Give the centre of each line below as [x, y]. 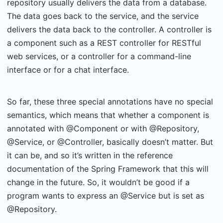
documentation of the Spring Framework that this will [108, 168]
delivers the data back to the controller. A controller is [109, 29]
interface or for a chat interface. [68, 69]
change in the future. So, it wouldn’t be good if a [98, 182]
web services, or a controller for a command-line [99, 56]
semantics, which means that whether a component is [108, 115]
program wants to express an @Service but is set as [106, 195]
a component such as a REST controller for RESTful [104, 43]
